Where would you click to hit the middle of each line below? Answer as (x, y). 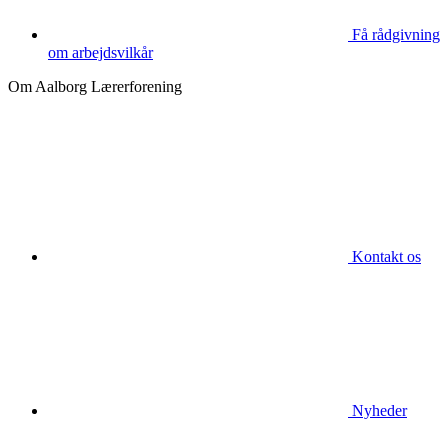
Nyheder (379, 410)
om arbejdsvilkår (100, 52)
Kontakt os (386, 256)
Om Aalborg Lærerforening (95, 86)
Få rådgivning (396, 34)
